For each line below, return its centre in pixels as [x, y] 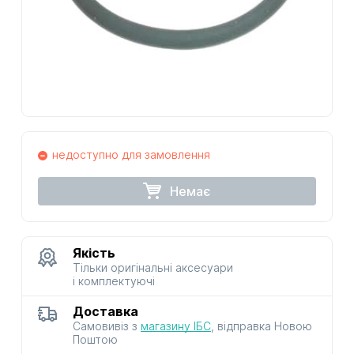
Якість [94, 252]
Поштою [95, 339]
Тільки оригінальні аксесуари [153, 267]
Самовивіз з [107, 326]
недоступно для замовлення [131, 154]
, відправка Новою [262, 326]
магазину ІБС [176, 326]
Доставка [105, 311]
